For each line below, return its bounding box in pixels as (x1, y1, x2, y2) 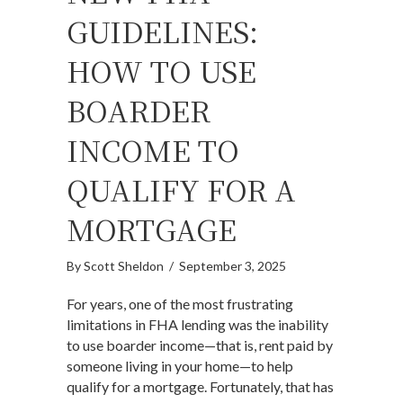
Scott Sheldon (84, 258, 164, 274)
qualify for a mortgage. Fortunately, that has (67, 378, 334, 396)
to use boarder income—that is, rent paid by (67, 336, 333, 354)
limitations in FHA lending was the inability (67, 316, 328, 334)
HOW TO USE (67, 49, 256, 92)
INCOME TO (67, 129, 239, 171)
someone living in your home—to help (67, 357, 293, 375)
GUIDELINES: (67, 10, 258, 52)
